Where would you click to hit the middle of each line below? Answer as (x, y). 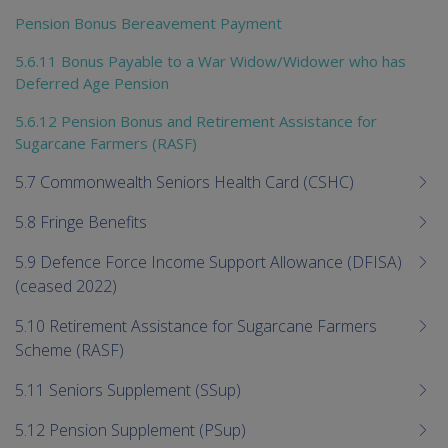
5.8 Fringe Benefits (81, 221)
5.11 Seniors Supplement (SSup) (128, 389)
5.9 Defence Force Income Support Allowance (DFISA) (208, 261)
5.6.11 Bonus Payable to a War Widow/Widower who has (210, 60)
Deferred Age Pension (92, 82)
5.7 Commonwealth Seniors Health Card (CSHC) (184, 181)
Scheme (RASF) (69, 349)
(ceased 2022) (66, 285)
